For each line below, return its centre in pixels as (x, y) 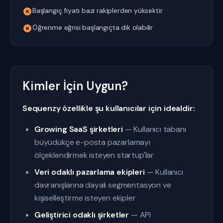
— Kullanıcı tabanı (154, 129)
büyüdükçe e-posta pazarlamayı (92, 142)
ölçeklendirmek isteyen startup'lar (94, 155)
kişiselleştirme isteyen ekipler (85, 198)
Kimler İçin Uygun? (75, 86)
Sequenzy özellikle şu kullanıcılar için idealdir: (109, 108)
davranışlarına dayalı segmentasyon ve (103, 185)
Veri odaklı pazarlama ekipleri (90, 172)
